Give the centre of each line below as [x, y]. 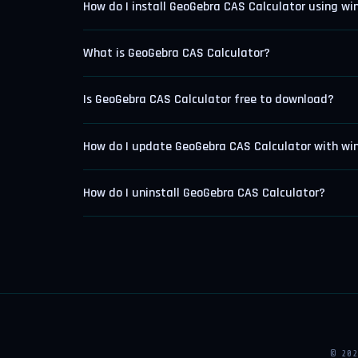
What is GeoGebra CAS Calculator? [177, 54]
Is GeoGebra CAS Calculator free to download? [209, 100]
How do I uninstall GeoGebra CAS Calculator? [204, 193]
